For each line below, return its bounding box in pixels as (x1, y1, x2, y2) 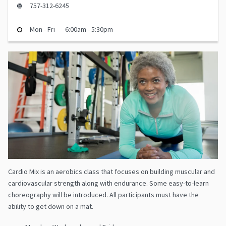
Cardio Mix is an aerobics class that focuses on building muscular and (8, 166, 215, 176)
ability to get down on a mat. (8, 201, 93, 211)
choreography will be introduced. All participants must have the (8, 190, 199, 199)
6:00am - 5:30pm (65, 25, 113, 34)
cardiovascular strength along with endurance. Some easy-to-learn (8, 178, 209, 188)
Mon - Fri (30, 25, 55, 34)
